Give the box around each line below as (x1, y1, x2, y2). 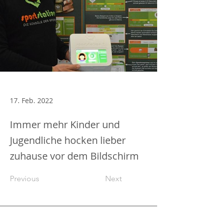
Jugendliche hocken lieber (10, 134, 126, 147)
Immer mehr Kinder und (10, 118, 120, 131)
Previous (10, 174, 39, 183)
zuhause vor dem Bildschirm (10, 149, 139, 163)
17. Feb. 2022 (10, 96, 53, 105)
